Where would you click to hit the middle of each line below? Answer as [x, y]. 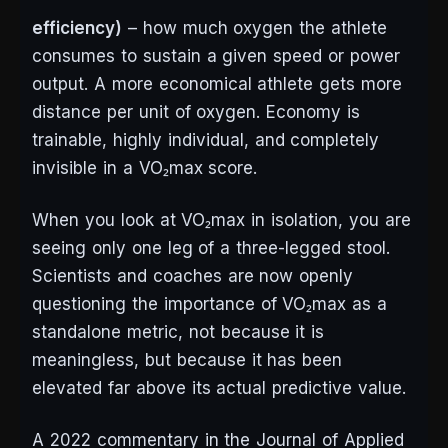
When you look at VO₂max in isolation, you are [221, 220]
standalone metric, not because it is [178, 332]
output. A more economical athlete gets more [217, 84]
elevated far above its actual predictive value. [219, 388]
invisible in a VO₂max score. [145, 168]
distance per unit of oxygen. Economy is [196, 112]
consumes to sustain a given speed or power [216, 56]
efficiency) [77, 28]
